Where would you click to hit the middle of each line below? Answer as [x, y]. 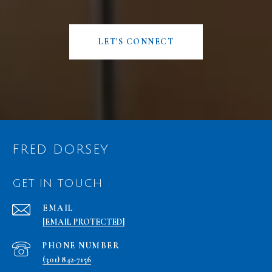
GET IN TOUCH [57, 184]
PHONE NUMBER [81, 246]
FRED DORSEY [60, 150]
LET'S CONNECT [136, 42]
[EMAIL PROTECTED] [83, 222]
